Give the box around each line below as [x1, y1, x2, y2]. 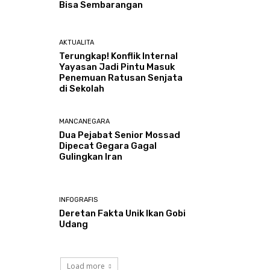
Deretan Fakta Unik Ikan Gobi [59, 207, 186, 219]
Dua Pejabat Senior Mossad [59, 129, 181, 140]
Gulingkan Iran [59, 151, 123, 162]
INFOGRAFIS [59, 195, 98, 204]
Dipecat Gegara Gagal [59, 140, 157, 151]
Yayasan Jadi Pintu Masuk [59, 61, 175, 73]
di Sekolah [59, 83, 105, 95]
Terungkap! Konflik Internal [59, 51, 178, 62]
